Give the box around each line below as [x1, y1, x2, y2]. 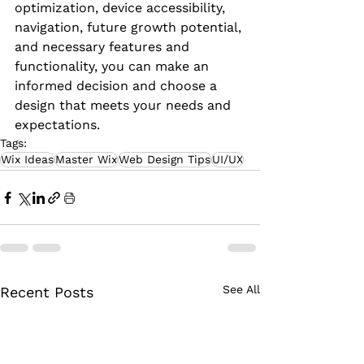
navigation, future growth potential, [15, 19, 245, 36]
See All [223, 283, 260, 297]
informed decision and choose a [15, 78, 221, 94]
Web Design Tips [119, 153, 210, 167]
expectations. [15, 117, 100, 133]
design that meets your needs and [15, 97, 235, 114]
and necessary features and [15, 39, 193, 55]
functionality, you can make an [15, 58, 213, 75]
